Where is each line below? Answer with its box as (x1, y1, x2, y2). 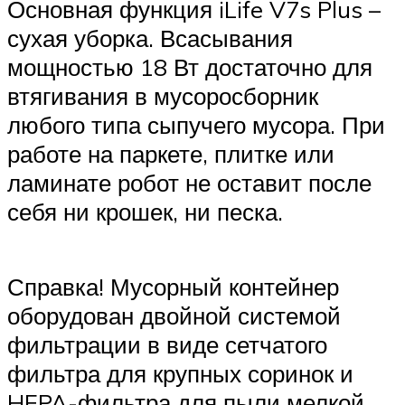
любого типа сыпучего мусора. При (7, 109, 385, 139)
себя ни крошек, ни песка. (7, 196, 283, 226)
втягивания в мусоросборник (7, 80, 318, 110)
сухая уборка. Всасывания (7, 23, 293, 52)
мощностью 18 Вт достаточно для (7, 52, 372, 81)
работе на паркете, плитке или (7, 138, 334, 168)
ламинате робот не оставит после (7, 167, 372, 197)
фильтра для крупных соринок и (7, 359, 353, 389)
